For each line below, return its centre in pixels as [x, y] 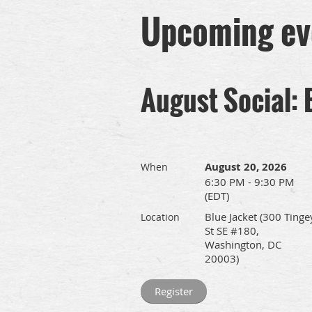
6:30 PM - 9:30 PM [250, 182]
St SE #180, [232, 231]
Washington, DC [243, 244]
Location [160, 217]
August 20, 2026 [246, 167]
